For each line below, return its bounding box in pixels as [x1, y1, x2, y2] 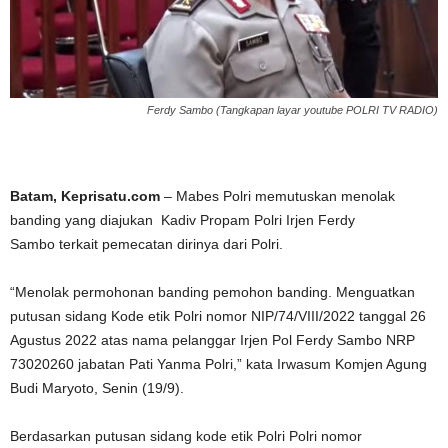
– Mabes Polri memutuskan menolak [160, 187, 395, 204]
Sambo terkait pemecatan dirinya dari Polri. [10, 235, 283, 252]
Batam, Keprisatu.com [10, 187, 160, 204]
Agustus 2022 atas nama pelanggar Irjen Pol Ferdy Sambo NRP [10, 331, 415, 348]
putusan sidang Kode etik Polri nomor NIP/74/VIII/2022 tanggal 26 [10, 307, 426, 324]
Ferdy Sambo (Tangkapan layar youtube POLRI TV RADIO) [147, 103, 438, 116]
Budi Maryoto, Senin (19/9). [10, 379, 184, 396]
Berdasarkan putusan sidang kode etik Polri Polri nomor [10, 427, 362, 444]
